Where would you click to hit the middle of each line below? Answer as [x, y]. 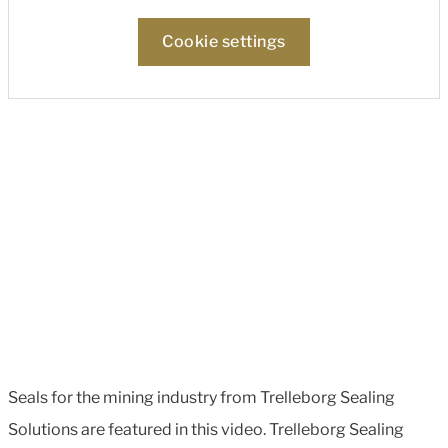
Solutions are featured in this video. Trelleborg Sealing [206, 429]
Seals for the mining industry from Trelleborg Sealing [201, 397]
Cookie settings [224, 41]
